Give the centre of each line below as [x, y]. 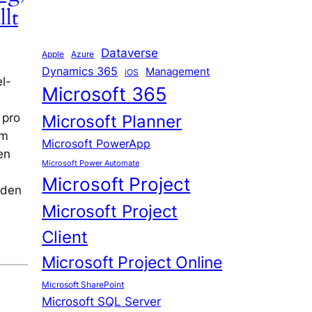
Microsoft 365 [104, 94]
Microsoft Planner [112, 121]
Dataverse [130, 52]
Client [65, 237]
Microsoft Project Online [132, 262]
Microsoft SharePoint [83, 284]
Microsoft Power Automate [91, 163]
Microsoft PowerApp [96, 143]
